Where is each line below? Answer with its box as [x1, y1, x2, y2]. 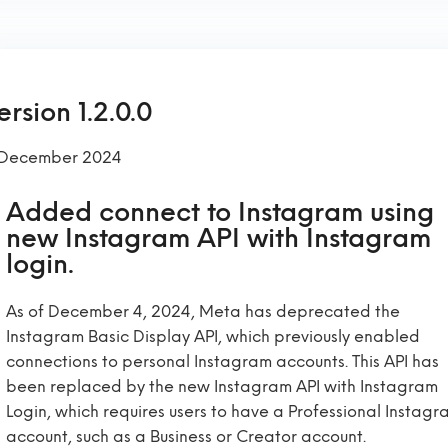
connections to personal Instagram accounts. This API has [6, 352, 439, 371]
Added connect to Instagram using [6, 196, 434, 228]
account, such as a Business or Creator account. [6, 427, 366, 446]
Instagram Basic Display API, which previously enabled [6, 327, 420, 346]
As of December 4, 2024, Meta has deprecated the [6, 302, 400, 321]
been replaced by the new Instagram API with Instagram [6, 377, 438, 396]
